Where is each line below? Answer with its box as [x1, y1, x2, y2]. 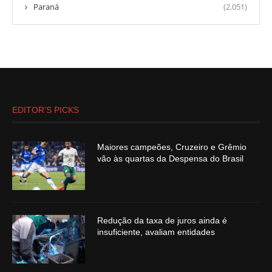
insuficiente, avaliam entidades [97, 227, 215, 237]
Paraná [33, 1, 59, 13]
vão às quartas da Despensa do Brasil [97, 154, 243, 164]
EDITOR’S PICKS [12, 105, 79, 115]
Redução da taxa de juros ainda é [97, 216, 227, 226]
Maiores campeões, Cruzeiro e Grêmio [97, 142, 246, 152]
